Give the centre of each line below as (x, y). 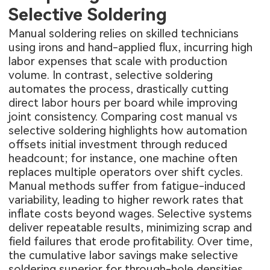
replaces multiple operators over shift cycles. (126, 172)
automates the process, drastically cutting (119, 89)
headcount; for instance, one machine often (123, 159)
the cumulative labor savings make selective (124, 256)
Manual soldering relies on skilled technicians (124, 34)
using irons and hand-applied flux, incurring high (131, 48)
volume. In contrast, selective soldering (111, 75)
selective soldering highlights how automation (128, 131)
